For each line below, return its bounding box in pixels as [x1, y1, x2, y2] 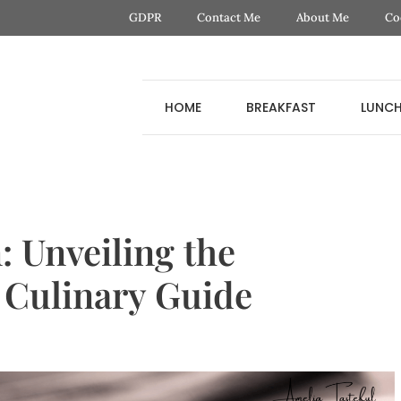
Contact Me [196, 10, 260, 25]
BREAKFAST [245, 98, 316, 116]
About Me [295, 10, 349, 25]
